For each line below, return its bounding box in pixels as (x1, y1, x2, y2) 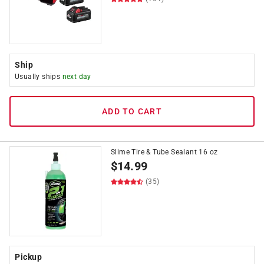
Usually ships (15, 72, 62, 81)
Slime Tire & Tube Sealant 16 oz (111, 148, 218, 156)
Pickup (15, 252, 42, 262)
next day (62, 72, 91, 81)
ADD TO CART (102, 107, 162, 116)
